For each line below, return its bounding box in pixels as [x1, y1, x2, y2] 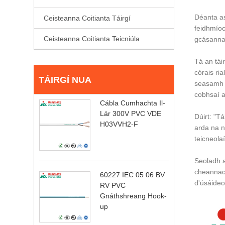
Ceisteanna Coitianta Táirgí [44, 14, 131, 23]
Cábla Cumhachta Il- [100, 99, 166, 107]
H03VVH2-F [100, 120, 139, 129]
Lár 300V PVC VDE [100, 109, 162, 118]
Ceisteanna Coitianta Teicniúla [44, 35, 140, 43]
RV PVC [100, 181, 126, 190]
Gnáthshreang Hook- [100, 192, 167, 200]
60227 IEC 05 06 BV [100, 171, 165, 179]
